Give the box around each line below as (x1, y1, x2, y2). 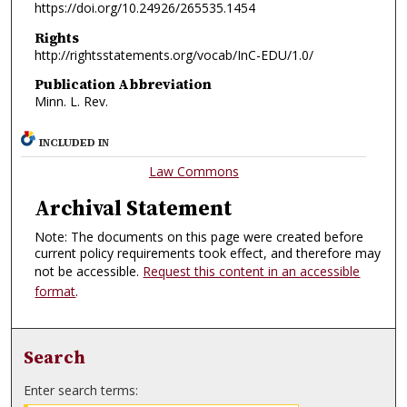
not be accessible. (35, 262, 144, 280)
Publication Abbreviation (34, 74, 212, 94)
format (35, 282, 76, 300)
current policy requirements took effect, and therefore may (35, 243, 382, 262)
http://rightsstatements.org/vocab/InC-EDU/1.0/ (34, 45, 313, 64)
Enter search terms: (24, 381, 139, 399)
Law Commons (148, 162, 239, 180)
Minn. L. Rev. (34, 93, 108, 111)
